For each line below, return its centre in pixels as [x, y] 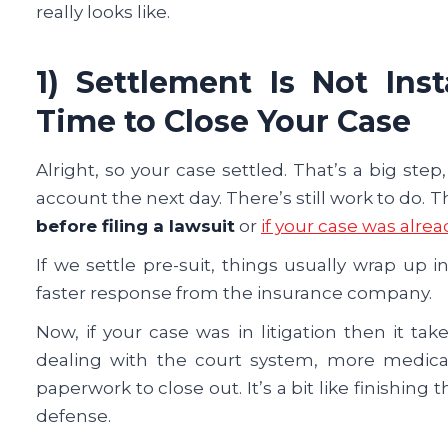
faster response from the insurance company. [234, 293]
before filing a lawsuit [135, 226]
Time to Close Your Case [223, 121]
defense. [73, 416]
